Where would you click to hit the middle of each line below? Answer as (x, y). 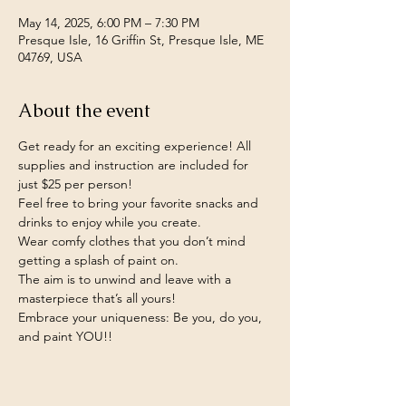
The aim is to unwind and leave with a (126, 279)
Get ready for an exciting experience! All (136, 146)
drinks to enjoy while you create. (110, 222)
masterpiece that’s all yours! (97, 298)
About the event (84, 111)
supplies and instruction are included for (135, 165)
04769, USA (50, 57)
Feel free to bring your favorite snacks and (140, 203)
